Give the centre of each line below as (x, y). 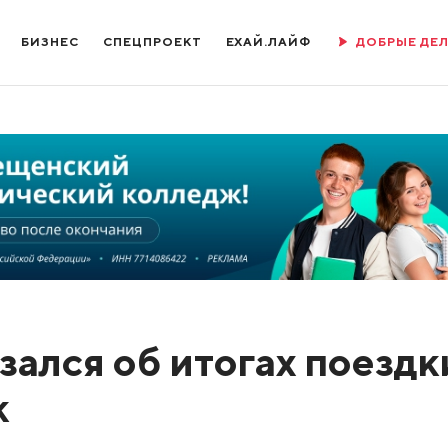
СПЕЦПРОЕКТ (152, 41)
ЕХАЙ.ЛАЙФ (268, 41)
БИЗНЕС (50, 41)
